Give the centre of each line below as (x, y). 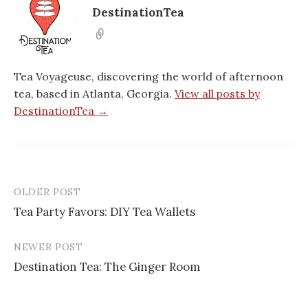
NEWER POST (48, 246)
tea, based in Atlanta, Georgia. (94, 93)
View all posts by (217, 93)
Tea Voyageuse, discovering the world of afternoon (148, 76)
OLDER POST (47, 191)
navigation (55, 221)
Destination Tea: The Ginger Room (107, 266)
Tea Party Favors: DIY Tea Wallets (104, 211)
